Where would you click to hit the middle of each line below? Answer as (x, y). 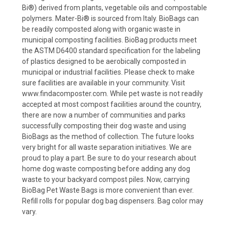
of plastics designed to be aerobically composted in (104, 62)
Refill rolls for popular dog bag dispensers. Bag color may (113, 201)
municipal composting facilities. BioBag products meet (109, 40)
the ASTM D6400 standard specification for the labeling (111, 51)
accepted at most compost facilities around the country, (112, 105)
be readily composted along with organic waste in (101, 29)
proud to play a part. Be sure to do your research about (109, 158)
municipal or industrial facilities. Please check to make (108, 72)
